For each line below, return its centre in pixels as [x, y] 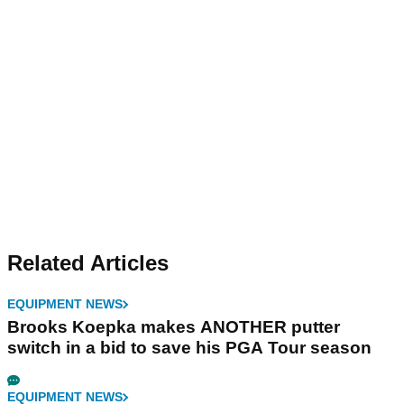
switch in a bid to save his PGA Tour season [189, 348]
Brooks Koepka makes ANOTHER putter [174, 327]
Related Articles [88, 263]
